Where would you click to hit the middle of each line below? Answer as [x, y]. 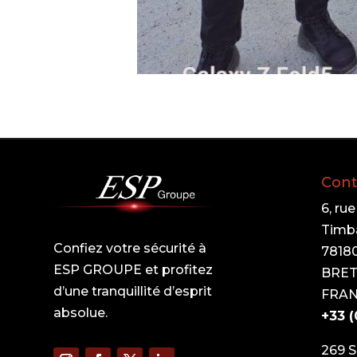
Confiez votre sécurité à [130, 249]
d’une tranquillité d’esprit [133, 292]
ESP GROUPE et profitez [133, 270]
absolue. [81, 313]
